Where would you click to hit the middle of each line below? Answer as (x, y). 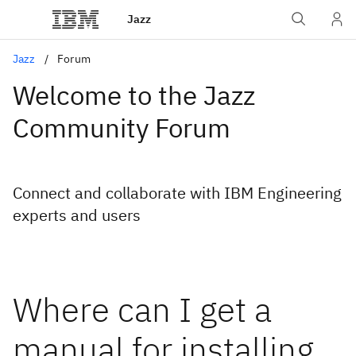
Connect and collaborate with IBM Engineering (177, 193)
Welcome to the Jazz (134, 95)
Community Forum (122, 128)
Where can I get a (142, 310)
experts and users (77, 215)
